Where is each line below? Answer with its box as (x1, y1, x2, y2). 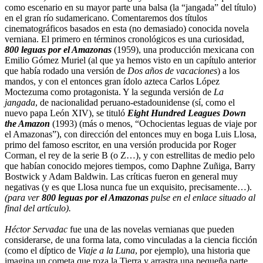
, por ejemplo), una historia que (135, 245, 250, 255)
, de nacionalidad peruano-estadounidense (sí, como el (35, 97, 235, 107)
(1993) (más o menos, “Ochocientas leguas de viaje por (50, 118, 257, 129)
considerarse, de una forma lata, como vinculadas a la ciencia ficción (5, 234, 257, 245)
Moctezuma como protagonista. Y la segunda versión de (5, 86, 214, 97)
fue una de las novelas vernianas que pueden (68, 224, 234, 234)
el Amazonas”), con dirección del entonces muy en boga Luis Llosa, (5, 129, 257, 139)
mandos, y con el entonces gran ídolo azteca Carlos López (5, 76, 220, 86)
